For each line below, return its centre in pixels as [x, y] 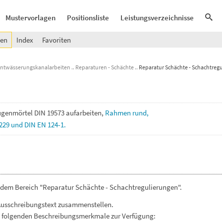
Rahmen [119, 113]
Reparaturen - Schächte [105, 67]
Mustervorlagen [30, 18]
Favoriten [56, 40]
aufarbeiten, [85, 113]
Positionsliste [88, 18]
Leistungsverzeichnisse [157, 18]
